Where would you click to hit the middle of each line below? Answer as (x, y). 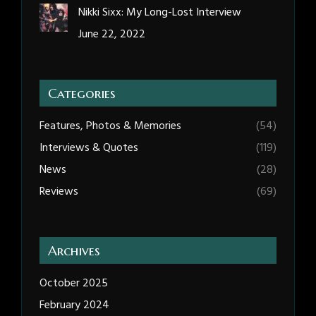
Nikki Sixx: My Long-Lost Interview (160, 13)
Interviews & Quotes (89, 148)
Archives (74, 251)
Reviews (59, 192)
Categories (82, 93)
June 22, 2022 (112, 35)
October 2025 (74, 284)
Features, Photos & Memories (110, 127)
